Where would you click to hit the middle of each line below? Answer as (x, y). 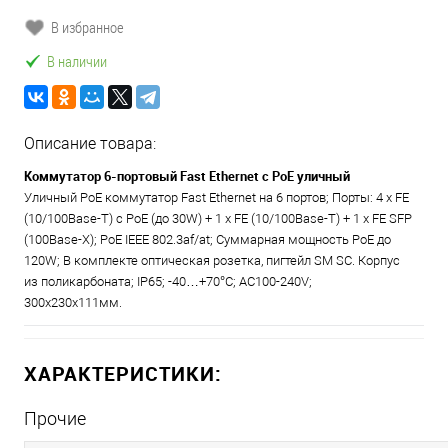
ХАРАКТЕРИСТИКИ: (123, 373)
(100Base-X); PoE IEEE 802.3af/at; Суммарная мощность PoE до (207, 239)
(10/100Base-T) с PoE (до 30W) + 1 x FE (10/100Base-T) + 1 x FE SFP (218, 218)
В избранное (87, 27)
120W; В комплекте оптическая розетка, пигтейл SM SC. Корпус (212, 260)
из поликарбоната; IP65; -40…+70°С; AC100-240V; (168, 281)
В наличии (77, 61)
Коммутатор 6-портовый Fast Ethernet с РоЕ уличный (187, 176)
